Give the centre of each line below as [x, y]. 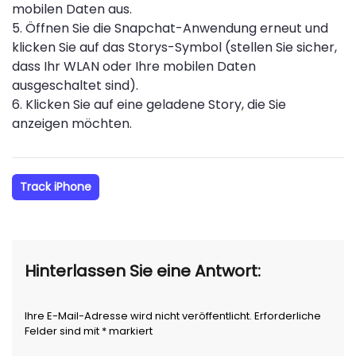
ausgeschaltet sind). [75, 86]
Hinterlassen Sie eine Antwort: [143, 271]
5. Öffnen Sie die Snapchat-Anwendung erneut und [170, 29]
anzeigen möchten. [72, 124]
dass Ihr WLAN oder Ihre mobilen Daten [134, 67]
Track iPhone [56, 187]
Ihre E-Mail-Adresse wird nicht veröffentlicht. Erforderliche [173, 316]
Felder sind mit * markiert [89, 331]
